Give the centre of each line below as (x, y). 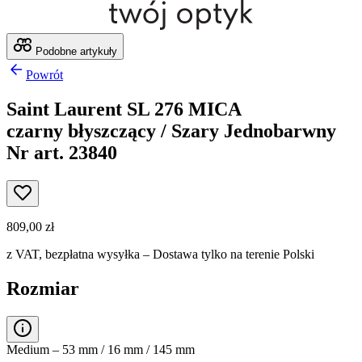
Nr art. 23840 (62, 152)
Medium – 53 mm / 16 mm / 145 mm (101, 349)
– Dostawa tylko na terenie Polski (227, 254)
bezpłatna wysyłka (93, 254)
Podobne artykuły (75, 51)
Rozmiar (43, 288)
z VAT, (26, 254)
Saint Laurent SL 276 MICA (124, 109)
